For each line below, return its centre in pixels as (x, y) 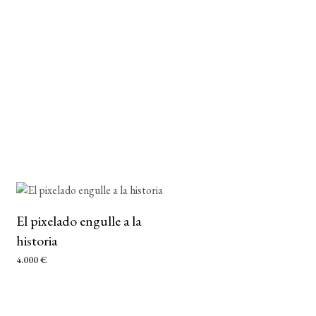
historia (37, 241)
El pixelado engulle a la (79, 221)
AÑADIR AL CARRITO (64, 280)
